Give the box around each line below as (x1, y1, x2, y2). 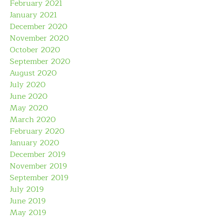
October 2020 (10, 44, 60, 56)
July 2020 (10, 78, 46, 91)
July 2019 (10, 183, 44, 196)
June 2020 (10, 90, 47, 103)
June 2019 (10, 195, 46, 207)
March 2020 (10, 113, 56, 126)
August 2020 (10, 67, 57, 79)
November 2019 (10, 160, 67, 172)
